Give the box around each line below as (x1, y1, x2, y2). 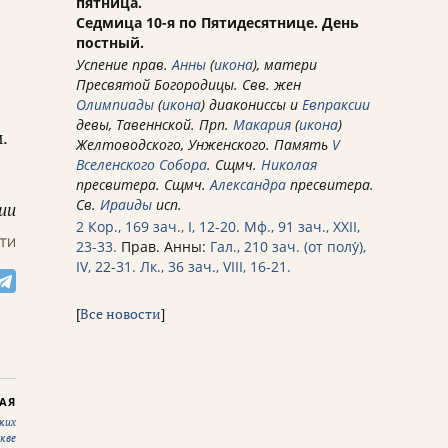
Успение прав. (76, 55, 172, 75)
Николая (261, 155, 317, 175)
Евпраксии (302, 95, 370, 115)
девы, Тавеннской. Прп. (76, 115, 233, 135)
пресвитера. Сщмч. (76, 175, 210, 195)
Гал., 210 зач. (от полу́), (210, 237, 366, 257)
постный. (76, 33, 144, 53)
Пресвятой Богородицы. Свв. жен (76, 75, 301, 95)
